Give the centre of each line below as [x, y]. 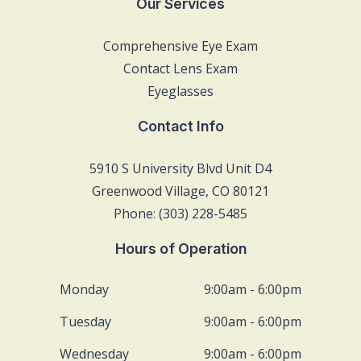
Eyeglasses [180, 91]
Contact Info [180, 127]
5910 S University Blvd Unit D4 [180, 169]
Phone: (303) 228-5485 [180, 214]
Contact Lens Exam [180, 69]
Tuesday [85, 322]
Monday [84, 290]
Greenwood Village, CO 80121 [180, 191]
